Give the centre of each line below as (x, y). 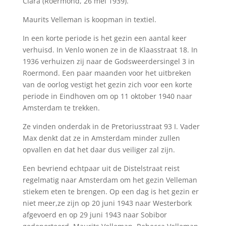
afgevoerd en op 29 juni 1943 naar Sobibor (95, 215)
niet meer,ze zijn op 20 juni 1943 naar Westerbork (107, 203)
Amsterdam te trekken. (61, 108)
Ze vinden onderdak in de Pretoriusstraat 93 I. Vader (111, 126)
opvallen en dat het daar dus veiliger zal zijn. (99, 150)
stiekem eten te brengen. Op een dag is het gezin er (110, 191)
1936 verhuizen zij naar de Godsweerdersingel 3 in (108, 61)
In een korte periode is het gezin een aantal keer (104, 38)
